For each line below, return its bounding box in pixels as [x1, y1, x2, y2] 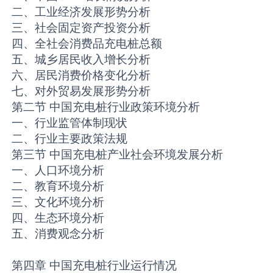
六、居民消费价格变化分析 [12, 68, 151, 83]
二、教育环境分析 [12, 179, 105, 194]
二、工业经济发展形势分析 [12, 4, 151, 19]
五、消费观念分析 [12, 226, 105, 241]
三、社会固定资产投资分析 [12, 20, 151, 35]
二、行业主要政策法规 [12, 131, 128, 146]
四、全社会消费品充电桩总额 [12, 36, 163, 51]
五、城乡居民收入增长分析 [12, 52, 151, 67]
